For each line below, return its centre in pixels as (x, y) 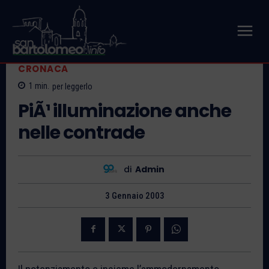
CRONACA (43, 69)
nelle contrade (81, 132)
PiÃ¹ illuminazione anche (125, 111)
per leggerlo (72, 86)
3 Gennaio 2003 (134, 195)
